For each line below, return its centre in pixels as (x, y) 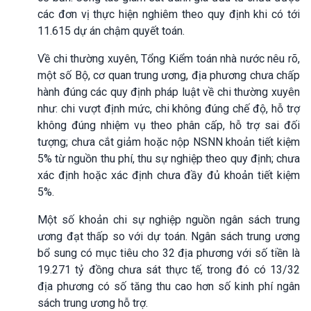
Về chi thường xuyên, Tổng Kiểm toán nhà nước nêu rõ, (169, 58)
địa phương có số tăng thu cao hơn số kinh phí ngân (169, 286)
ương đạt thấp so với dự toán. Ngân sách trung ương (169, 236)
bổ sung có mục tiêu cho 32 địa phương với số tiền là (169, 253)
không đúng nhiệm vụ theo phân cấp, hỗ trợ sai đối (169, 125)
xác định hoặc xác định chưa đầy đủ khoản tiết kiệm (169, 175)
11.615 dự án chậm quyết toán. (111, 31)
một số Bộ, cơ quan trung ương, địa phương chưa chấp (169, 75)
